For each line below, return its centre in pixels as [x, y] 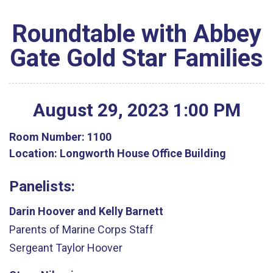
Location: [33, 153]
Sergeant [31, 248]
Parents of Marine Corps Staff [81, 229]
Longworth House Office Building [142, 153]
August [63, 110]
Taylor [70, 248]
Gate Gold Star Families [136, 58]
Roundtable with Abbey [136, 34]
